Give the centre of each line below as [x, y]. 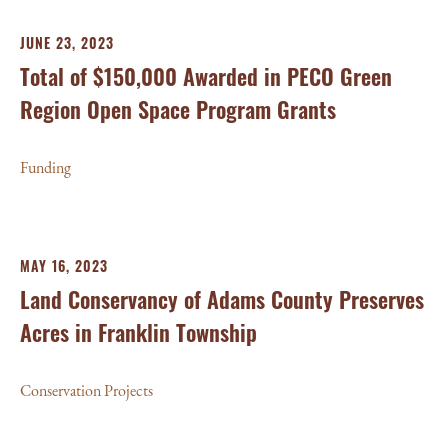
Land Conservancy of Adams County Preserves [222, 299]
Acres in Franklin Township [138, 332]
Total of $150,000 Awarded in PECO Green [206, 76]
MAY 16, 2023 [64, 265]
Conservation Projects [86, 390]
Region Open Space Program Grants [178, 109]
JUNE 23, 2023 [67, 42]
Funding [45, 167]
